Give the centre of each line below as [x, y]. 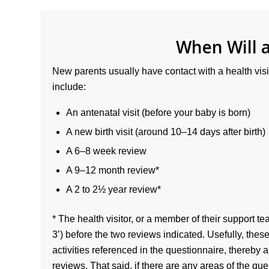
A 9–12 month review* [113, 170]
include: [69, 87]
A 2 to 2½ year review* [113, 189]
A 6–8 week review [106, 151]
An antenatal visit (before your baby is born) [158, 112]
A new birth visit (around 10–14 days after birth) [166, 131]
